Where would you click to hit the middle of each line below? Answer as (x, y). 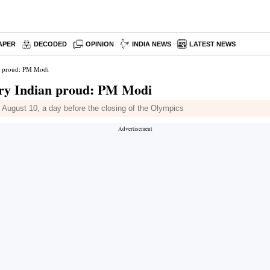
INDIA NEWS (152, 44)
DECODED (50, 44)
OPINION (100, 44)
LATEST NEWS (213, 44)
